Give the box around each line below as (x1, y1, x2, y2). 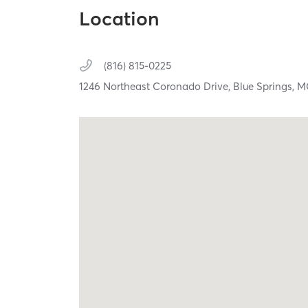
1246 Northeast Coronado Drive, (79, 80, 234, 93)
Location (79, 7, 160, 31)
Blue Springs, (233, 80, 298, 93)
